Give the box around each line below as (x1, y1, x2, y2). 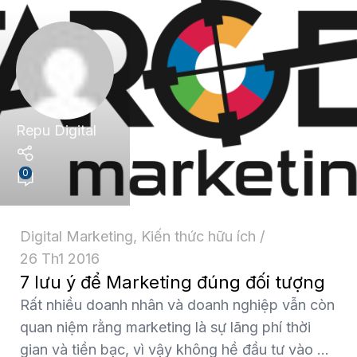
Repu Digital (16, 122, 96, 139)
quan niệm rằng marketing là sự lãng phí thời (20, 318, 311, 335)
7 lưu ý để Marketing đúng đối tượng (20, 271, 325, 292)
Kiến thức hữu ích (141, 227, 256, 245)
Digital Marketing (20, 227, 133, 245)
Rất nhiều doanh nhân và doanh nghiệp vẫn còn (20, 296, 335, 313)
